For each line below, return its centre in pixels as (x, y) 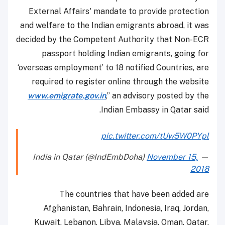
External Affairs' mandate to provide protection (119, 12)
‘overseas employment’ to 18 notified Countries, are (113, 68)
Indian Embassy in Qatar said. (155, 110)
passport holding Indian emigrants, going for (125, 54)
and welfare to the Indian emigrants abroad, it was (115, 26)
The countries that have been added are (134, 194)
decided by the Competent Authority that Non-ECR (113, 40)
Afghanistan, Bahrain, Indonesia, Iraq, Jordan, (126, 208)
